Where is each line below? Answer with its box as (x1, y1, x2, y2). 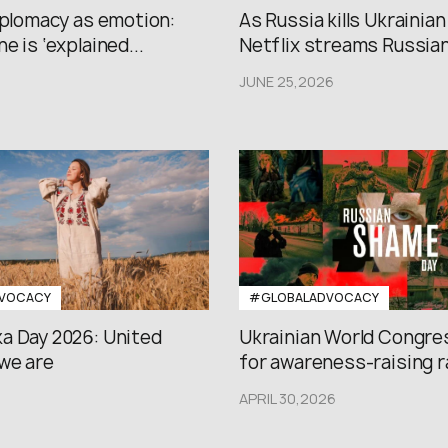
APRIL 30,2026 (239, 388, 336, 408)
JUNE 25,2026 (239, 71, 334, 91)
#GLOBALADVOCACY (249, 288, 379, 306)
